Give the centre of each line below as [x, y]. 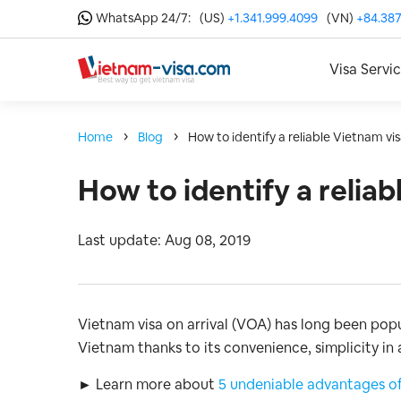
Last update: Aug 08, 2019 [164, 240]
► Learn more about [148, 384]
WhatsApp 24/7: [143, 18]
